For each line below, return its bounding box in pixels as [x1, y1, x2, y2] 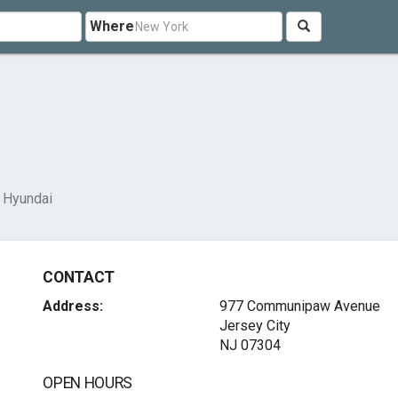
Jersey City [219, 317, 291, 334]
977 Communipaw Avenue [219, 298, 380, 314]
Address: [43, 298, 104, 314]
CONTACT [43, 268, 115, 286]
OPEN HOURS [43, 374, 132, 392]
